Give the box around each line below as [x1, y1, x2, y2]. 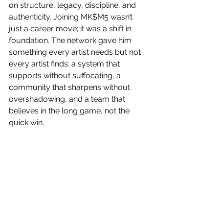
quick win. [9, 117, 46, 127]
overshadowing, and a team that [9, 94, 127, 104]
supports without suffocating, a [9, 70, 123, 80]
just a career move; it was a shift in [9, 23, 133, 33]
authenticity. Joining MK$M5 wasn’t [9, 12, 134, 22]
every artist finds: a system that [9, 59, 122, 68]
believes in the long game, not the [9, 106, 131, 115]
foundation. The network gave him [9, 35, 133, 45]
